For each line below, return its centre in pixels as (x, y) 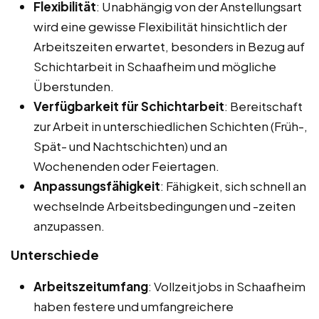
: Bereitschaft (263, 106)
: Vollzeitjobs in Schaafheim (227, 286)
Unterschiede (55, 254)
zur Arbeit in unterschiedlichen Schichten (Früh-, (171, 126)
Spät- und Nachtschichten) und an (130, 146)
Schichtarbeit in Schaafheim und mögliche (155, 66)
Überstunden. (74, 86)
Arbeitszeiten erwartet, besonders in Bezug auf (169, 46)
